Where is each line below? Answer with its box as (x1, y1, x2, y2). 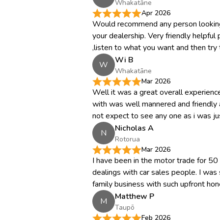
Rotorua (115, 134, 140, 144)
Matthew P (115, 191, 154, 202)
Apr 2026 (141, 8, 170, 18)
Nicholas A (115, 122, 154, 134)
